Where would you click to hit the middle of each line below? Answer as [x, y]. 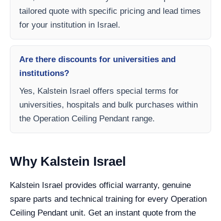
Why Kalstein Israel [68, 161]
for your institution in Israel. [70, 25]
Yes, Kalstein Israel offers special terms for [99, 91]
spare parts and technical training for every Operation [108, 199]
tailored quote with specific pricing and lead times [110, 11]
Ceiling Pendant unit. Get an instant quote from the [103, 213]
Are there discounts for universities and [97, 59]
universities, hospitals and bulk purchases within [109, 105]
